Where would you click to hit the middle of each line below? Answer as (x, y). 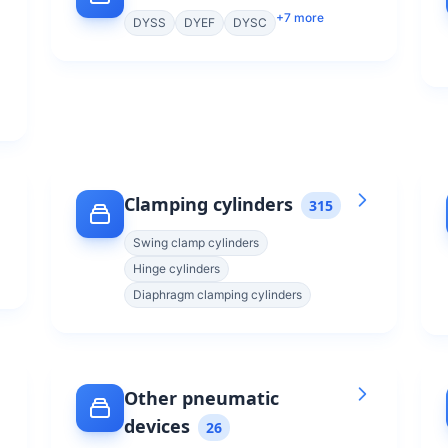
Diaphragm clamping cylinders (217, 294)
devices (157, 426)
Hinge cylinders (176, 268)
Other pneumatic (201, 398)
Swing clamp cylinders (196, 242)
